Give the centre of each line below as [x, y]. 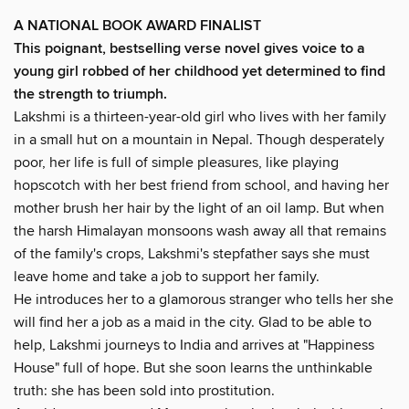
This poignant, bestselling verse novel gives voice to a [189, 48]
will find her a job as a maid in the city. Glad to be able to [193, 322]
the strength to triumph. [90, 94]
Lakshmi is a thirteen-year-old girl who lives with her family [200, 116]
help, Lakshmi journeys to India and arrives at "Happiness [194, 345]
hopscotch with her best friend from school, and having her [201, 185]
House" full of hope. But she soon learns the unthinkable [193, 367]
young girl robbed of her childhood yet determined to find [199, 71]
